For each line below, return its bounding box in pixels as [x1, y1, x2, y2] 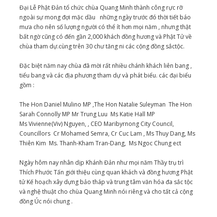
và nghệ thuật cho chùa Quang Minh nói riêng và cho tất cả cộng [19, 187, 193, 196]
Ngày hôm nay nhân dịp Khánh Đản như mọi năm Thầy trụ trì [19, 158, 184, 167]
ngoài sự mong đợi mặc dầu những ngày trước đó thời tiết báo [19, 13, 191, 22]
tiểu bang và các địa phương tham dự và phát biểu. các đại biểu [19, 71, 191, 80]
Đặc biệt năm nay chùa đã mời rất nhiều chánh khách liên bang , [19, 62, 192, 70]
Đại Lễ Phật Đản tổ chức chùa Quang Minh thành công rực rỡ [19, 3, 183, 12]
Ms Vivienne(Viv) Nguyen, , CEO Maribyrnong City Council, [19, 120, 174, 128]
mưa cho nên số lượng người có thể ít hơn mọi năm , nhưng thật [19, 23, 191, 31]
